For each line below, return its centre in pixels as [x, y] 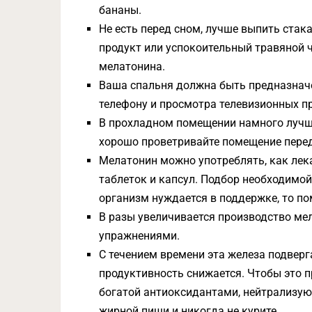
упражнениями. [140, 236]
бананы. [120, 10]
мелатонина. [132, 67]
